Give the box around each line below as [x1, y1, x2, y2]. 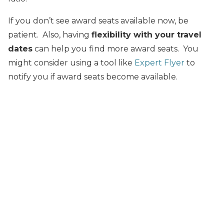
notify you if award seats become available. [8, 71, 177, 81]
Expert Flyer [134, 57, 184, 67]
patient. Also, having [8, 29, 91, 39]
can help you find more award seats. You [32, 43, 198, 53]
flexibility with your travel [91, 29, 201, 39]
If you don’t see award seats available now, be [8, 15, 188, 25]
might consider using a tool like [8, 57, 134, 67]
